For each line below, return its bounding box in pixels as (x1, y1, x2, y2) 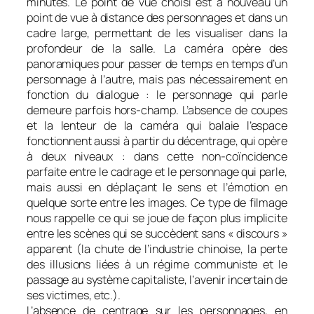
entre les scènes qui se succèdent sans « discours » (27, 226, 287, 242)
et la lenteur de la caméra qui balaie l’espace (27, 118, 287, 134)
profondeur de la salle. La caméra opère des (27, 41, 287, 57)
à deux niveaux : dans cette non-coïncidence (27, 149, 287, 165)
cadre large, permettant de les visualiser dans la (27, 25, 287, 41)
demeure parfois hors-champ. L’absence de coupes (27, 102, 287, 118)
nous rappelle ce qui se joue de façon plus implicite (27, 210, 287, 226)
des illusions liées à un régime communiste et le (27, 257, 287, 273)
